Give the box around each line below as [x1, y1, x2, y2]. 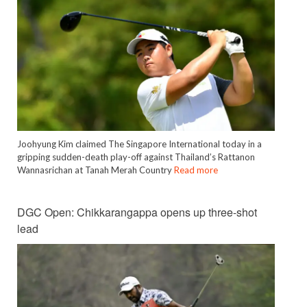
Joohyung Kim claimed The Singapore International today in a [17, 138, 262, 150]
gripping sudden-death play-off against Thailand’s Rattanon [17, 151, 255, 163]
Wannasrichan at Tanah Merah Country [17, 164, 174, 176]
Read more [174, 164, 218, 176]
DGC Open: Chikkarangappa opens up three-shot [17, 204, 257, 221]
